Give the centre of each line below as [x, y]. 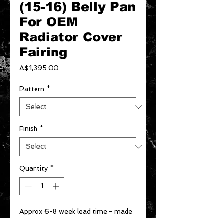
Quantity [34, 168]
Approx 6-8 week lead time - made [76, 211]
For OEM [49, 22]
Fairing [43, 52]
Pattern [32, 89]
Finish [28, 128]
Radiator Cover [71, 37]
